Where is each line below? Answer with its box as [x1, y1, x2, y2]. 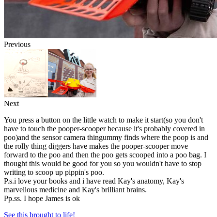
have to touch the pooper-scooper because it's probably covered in [4, 124, 205, 133]
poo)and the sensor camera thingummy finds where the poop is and [4, 133, 208, 141]
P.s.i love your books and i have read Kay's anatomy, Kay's [4, 176, 184, 185]
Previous [4, 40, 31, 48]
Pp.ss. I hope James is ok [4, 194, 80, 202]
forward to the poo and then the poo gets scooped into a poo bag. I [4, 150, 206, 159]
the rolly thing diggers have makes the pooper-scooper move [4, 141, 188, 150]
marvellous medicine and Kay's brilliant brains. [4, 185, 147, 194]
